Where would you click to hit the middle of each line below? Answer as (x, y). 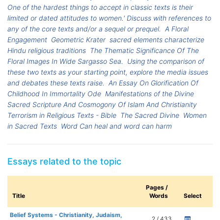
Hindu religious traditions (47, 51)
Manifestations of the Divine (150, 94)
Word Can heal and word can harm (117, 126)
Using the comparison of (166, 61)
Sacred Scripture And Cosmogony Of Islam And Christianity (102, 105)
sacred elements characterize (157, 40)
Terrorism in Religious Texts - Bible (62, 115)
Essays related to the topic (64, 162)
